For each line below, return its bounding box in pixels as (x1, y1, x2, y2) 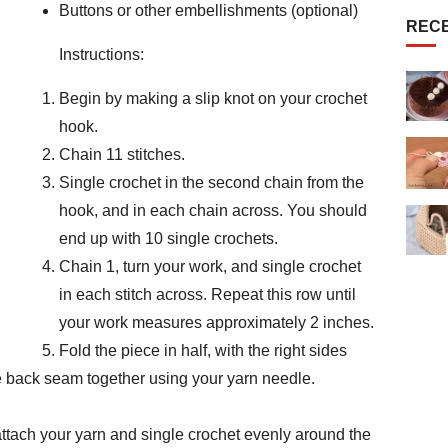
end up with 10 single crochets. (59, 230, 278, 248)
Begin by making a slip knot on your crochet (59, 90, 367, 108)
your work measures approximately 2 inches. (59, 314, 374, 332)
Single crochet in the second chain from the (59, 174, 364, 192)
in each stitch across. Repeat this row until (59, 286, 356, 304)
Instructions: (59, 46, 144, 64)
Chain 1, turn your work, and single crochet (59, 258, 361, 276)
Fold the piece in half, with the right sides (59, 342, 347, 360)
